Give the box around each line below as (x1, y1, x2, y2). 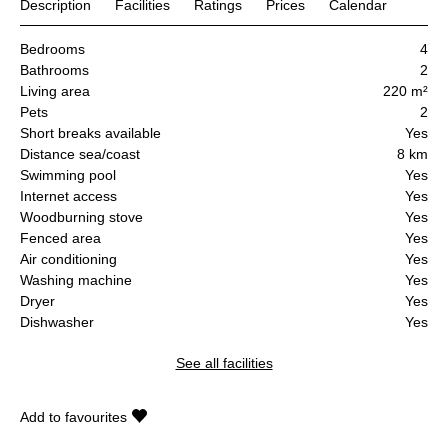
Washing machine (20, 271, 132, 288)
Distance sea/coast (20, 145, 140, 162)
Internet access (20, 187, 117, 204)
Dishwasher (20, 313, 94, 330)
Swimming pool (20, 166, 116, 183)
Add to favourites (20, 408, 127, 425)
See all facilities (175, 354, 273, 371)
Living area (20, 82, 90, 99)
